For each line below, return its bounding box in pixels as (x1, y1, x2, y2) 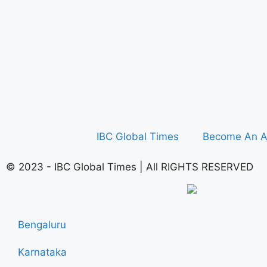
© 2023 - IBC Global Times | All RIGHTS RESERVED (6, 160, 253, 173)
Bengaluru (18, 219, 66, 231)
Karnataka (18, 246, 67, 259)
